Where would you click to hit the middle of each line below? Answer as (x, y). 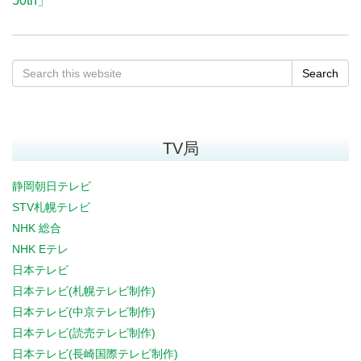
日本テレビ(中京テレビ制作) (84, 312)
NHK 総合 (37, 228)
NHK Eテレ (40, 249)
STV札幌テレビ (51, 207)
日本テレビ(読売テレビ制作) (84, 333)
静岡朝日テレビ (52, 186)
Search (320, 73)
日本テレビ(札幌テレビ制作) (84, 291)
